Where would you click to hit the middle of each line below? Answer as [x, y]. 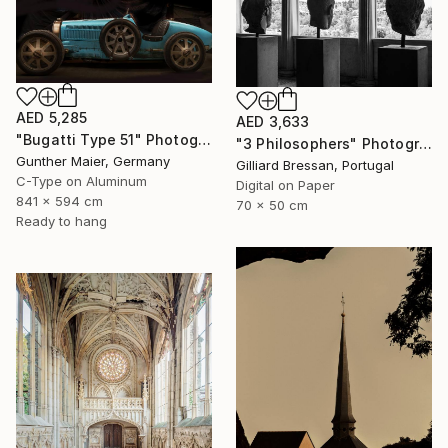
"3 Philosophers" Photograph [425, 144]
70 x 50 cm [272, 205]
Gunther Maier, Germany [93, 160]
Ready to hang [61, 220]
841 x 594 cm [59, 200]
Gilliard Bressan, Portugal [315, 165]
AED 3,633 [273, 122]
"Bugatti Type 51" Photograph [204, 139]
